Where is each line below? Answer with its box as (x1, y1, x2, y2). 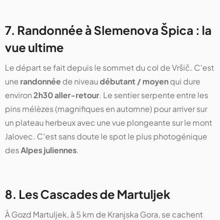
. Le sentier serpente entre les (99, 89, 208, 100)
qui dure (168, 76, 200, 86)
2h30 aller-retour (33, 89, 99, 100)
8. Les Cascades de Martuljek (5, 186, 170, 201)
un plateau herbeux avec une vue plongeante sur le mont (5, 117, 212, 128)
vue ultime (5, 39, 64, 55)
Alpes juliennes (21, 144, 77, 155)
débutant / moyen (100, 76, 168, 86)
